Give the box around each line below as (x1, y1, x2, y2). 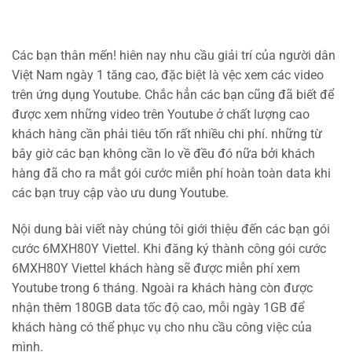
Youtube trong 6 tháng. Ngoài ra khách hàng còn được (12, 280, 313, 295)
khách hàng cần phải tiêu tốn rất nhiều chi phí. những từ (12, 126, 322, 141)
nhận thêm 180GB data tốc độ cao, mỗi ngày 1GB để (12, 299, 304, 315)
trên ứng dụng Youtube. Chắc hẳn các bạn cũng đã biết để (12, 86, 334, 102)
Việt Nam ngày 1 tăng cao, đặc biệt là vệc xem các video (12, 67, 324, 82)
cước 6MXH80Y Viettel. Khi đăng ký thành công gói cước (12, 240, 326, 256)
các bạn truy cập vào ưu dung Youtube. (12, 185, 229, 200)
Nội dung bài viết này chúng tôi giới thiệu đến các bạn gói (12, 221, 330, 236)
